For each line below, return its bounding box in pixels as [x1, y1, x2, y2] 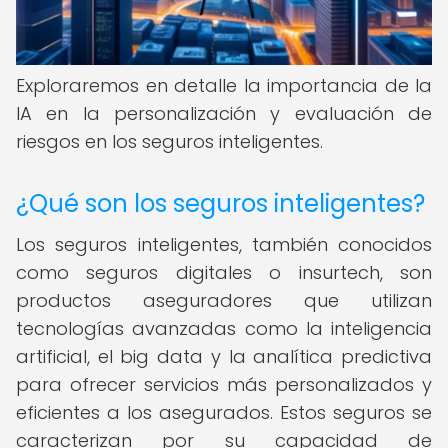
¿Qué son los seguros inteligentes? [16, 187, 425, 220]
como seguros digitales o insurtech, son [16, 260, 432, 285]
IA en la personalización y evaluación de [16, 101, 432, 126]
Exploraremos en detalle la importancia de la [16, 73, 432, 98]
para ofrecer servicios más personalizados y [16, 372, 432, 397]
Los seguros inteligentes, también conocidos [16, 232, 432, 257]
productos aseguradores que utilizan [16, 288, 432, 313]
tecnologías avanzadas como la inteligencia [16, 316, 432, 341]
